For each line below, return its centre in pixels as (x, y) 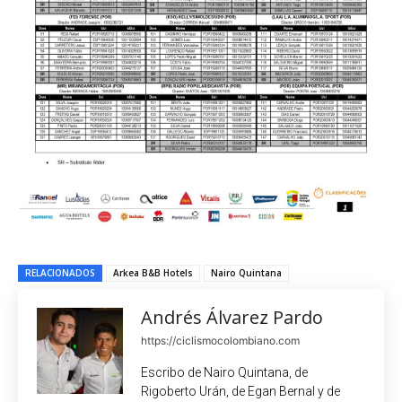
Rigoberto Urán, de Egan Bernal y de (240, 391)
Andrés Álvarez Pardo (232, 317)
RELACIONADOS (60, 272)
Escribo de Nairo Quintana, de (224, 372)
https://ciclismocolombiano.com (220, 340)
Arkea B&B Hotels (153, 272)
